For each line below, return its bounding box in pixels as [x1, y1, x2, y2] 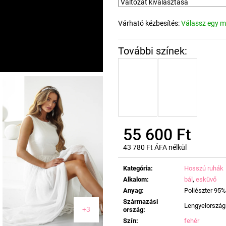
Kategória [123, 164, 151, 172]
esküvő [196, 175, 216, 183]
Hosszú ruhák [184, 164, 223, 172]
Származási [123, 197, 158, 205]
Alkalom [123, 175, 147, 183]
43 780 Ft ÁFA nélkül [123, 143, 187, 151]
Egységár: [123, 152, 153, 160]
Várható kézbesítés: [118, 19, 180, 27]
